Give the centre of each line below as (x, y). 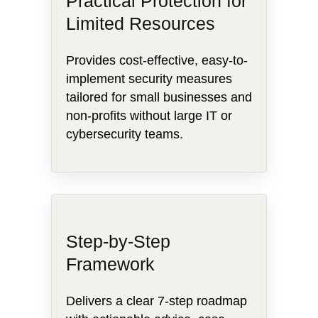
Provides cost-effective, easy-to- (157, 60)
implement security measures (149, 78)
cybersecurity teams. (124, 134)
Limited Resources (140, 23)
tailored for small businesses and (159, 97)
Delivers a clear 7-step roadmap (156, 301)
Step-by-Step (118, 241)
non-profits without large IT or (149, 115)
